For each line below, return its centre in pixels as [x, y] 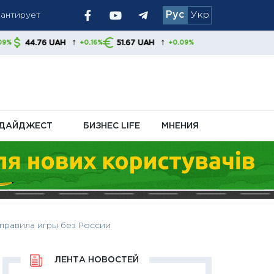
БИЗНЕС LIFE [112, 126]
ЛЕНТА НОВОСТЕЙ [97, 260]
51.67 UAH [72, 43]
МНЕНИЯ [180, 126]
